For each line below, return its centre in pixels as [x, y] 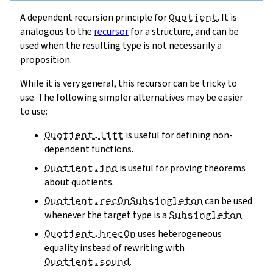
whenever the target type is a [107, 214]
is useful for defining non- [178, 135]
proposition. [46, 59]
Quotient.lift [84, 134]
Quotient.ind [81, 167]
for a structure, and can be [184, 31]
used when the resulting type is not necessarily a [121, 45]
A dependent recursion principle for [94, 17]
